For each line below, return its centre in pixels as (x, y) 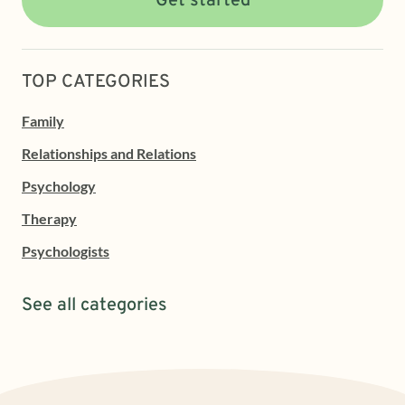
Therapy (49, 218)
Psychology (59, 185)
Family (43, 120)
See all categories (94, 305)
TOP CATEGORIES (96, 82)
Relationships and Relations (109, 153)
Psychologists (66, 250)
